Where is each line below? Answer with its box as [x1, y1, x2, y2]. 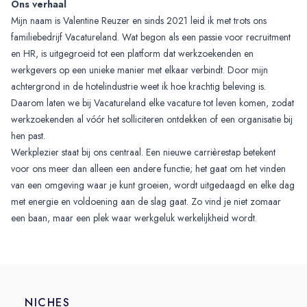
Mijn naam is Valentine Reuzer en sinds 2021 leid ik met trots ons [11, 13, 267, 27]
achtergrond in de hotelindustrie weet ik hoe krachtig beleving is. [11, 79, 266, 93]
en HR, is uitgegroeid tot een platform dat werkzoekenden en [11, 46, 254, 60]
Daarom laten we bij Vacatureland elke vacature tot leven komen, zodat [11, 95, 294, 110]
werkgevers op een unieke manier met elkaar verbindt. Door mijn [11, 62, 268, 77]
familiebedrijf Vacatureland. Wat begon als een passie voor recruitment [11, 29, 291, 44]
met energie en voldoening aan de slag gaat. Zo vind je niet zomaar [11, 194, 281, 208]
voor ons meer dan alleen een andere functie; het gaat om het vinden [11, 161, 286, 175]
